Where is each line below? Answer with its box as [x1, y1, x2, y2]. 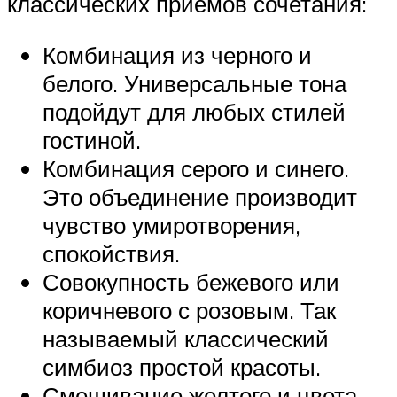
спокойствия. [43, 238, 180, 268]
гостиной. [43, 125, 141, 154]
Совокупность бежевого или [43, 267, 339, 296]
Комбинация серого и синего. [43, 153, 349, 183]
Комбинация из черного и [43, 40, 312, 69]
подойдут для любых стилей [43, 97, 346, 126]
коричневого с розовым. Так [43, 295, 336, 324]
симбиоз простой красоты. [43, 352, 321, 381]
